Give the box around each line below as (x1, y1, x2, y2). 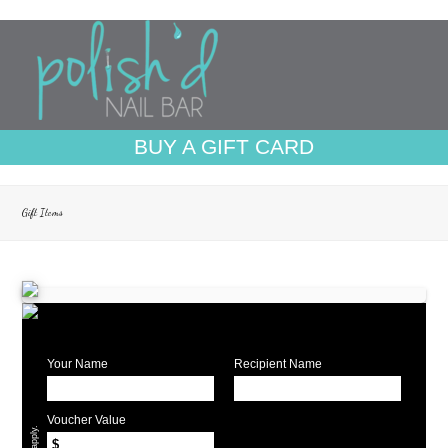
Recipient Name (234, 357, 322, 371)
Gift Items (22, 207, 64, 219)
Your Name (47, 357, 109, 371)
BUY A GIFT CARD (134, 135, 314, 158)
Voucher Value (47, 413, 127, 427)
